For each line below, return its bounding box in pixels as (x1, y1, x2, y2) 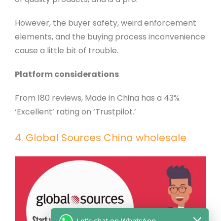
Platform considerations (14, 69, 119, 80)
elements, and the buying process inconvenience (14, 31, 205, 43)
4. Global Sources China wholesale (14, 131, 186, 145)
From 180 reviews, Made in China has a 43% (14, 92, 180, 104)
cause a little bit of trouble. (14, 45, 118, 57)
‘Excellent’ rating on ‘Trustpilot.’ (14, 106, 136, 118)
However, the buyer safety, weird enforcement (14, 17, 196, 29)
